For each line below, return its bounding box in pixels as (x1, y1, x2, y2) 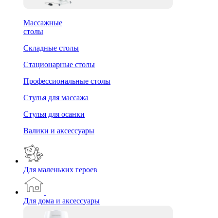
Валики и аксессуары (23, 126, 94, 135)
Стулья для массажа (23, 93, 89, 102)
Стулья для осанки (23, 109, 85, 118)
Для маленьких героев (23, 165, 97, 174)
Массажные (23, 18, 62, 27)
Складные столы (23, 43, 79, 52)
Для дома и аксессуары (23, 196, 100, 205)
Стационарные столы (23, 60, 95, 69)
